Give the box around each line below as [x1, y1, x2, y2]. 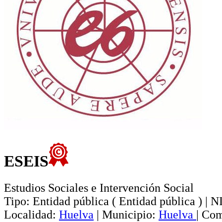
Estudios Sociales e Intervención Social [4, 181, 194, 194]
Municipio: [102, 208, 156, 221]
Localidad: [4, 208, 56, 221]
